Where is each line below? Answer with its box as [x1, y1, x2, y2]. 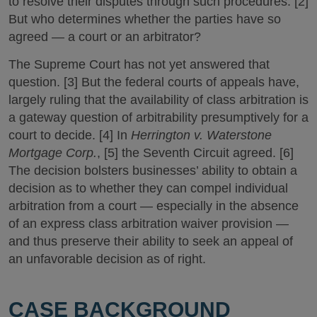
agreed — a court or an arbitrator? [8, 30, 201, 44]
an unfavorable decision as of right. [8, 251, 206, 266]
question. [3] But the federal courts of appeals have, [8, 74, 299, 89]
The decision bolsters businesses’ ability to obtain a [8, 163, 297, 178]
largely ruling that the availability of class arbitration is [8, 92, 309, 107]
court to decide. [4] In [8, 127, 131, 142]
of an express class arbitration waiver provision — [8, 216, 289, 231]
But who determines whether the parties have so [8, 12, 281, 26]
